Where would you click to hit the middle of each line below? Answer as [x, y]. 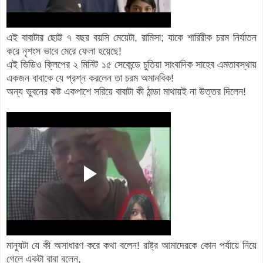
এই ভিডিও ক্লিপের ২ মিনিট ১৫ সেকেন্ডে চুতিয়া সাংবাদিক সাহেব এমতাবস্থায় [131, 65]
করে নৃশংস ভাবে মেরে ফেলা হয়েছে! [65, 51]
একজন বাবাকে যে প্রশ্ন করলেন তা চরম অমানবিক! [90, 78]
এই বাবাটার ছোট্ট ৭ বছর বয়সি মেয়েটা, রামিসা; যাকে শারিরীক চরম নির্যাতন [131, 38]
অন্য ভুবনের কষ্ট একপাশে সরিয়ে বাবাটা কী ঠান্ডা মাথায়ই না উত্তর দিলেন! [129, 92]
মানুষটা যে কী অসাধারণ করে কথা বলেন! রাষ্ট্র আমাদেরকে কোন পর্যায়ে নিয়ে [131, 246]
